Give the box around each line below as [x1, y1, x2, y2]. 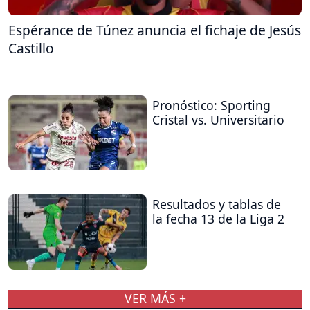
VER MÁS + [124, 290, 186, 307]
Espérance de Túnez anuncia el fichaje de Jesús [8, 20, 301, 39]
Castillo [8, 38, 54, 57]
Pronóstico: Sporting [152, 97, 271, 114]
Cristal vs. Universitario [152, 111, 284, 129]
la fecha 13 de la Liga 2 [152, 210, 284, 228]
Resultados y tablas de [152, 196, 281, 213]
